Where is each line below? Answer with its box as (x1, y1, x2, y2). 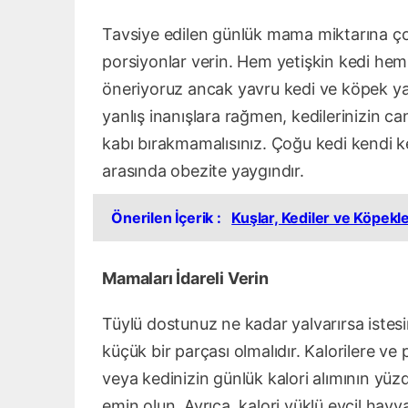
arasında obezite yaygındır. (102, 161, 304, 180)
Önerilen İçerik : (111, 209, 225, 227)
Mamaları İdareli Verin (102, 269, 269, 288)
